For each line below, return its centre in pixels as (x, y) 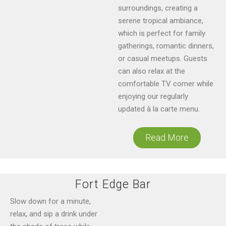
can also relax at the (152, 71)
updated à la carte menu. (159, 109)
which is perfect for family (162, 34)
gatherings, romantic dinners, (166, 46)
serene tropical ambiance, (161, 21)
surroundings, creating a (158, 8)
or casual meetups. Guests (163, 59)
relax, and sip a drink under (54, 214)
